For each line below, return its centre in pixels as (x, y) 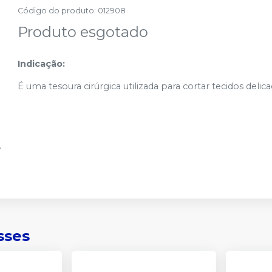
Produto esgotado (83, 32)
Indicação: (42, 64)
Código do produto (56, 11)
